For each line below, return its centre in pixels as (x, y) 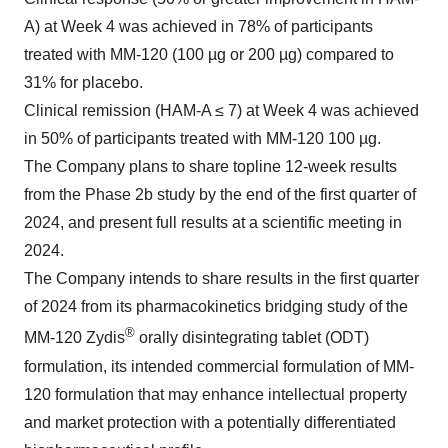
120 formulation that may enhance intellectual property (215, 394)
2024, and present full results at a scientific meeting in (213, 223)
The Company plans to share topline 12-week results (210, 167)
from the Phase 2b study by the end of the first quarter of (220, 195)
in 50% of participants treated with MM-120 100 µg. (202, 139)
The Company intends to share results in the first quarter (221, 279)
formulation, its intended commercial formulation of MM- (219, 366)
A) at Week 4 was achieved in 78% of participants (198, 27)
